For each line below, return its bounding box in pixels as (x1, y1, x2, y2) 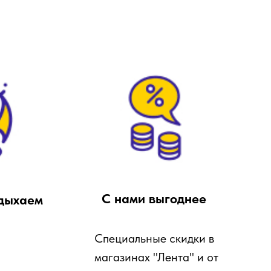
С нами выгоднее (101, 191, 206, 206)
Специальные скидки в (94, 231, 214, 246)
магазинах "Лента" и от (94, 250, 218, 264)
